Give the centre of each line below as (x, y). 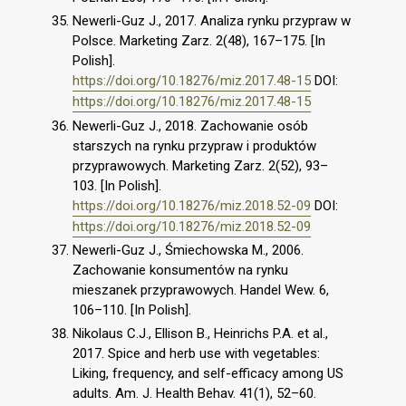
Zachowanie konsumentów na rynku (180, 271)
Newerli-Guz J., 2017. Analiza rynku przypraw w (212, 20)
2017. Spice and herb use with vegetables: (196, 353)
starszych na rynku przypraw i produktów (194, 145)
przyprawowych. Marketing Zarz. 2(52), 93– (200, 165)
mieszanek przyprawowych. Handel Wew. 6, (201, 290)
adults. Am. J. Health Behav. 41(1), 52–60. (194, 393)
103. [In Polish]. (117, 185)
